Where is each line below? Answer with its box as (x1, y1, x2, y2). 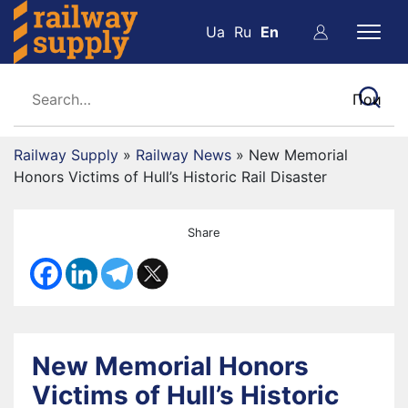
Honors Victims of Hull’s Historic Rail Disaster (14, 168, 327, 186)
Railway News (136, 146, 231, 164)
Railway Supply (14, 146, 118, 164)
